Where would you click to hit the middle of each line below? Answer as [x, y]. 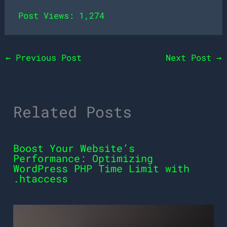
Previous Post [46, 58]
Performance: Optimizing [83, 158]
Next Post [191, 58]
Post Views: [46, 16]
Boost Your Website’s [74, 148]
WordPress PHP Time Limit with [102, 168]
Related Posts [73, 112]
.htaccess [41, 179]
